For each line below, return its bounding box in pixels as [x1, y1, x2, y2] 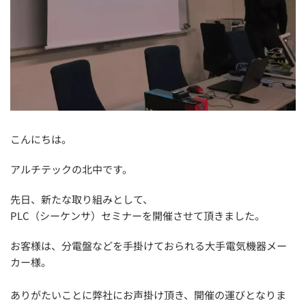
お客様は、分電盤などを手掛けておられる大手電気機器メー [10, 238, 287, 253]
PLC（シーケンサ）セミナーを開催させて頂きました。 [10, 208, 265, 223]
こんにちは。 [10, 132, 72, 147]
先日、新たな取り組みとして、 [10, 192, 153, 207]
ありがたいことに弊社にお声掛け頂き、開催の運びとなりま [10, 288, 286, 303]
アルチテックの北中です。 [10, 162, 133, 177]
